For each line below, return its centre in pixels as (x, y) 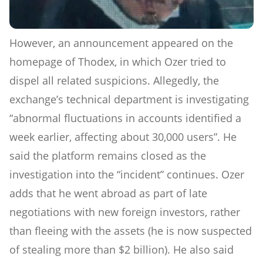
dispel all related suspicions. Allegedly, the (114, 80)
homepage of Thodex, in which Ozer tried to (118, 61)
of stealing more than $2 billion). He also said (122, 249)
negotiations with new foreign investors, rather (125, 212)
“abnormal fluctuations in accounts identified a (125, 118)
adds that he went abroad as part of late (108, 193)
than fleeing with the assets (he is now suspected (131, 230)
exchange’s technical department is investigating (129, 99)
